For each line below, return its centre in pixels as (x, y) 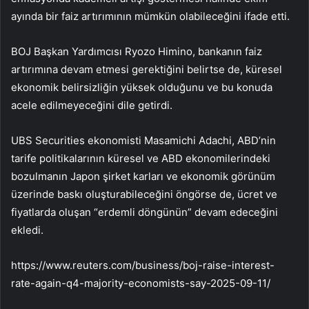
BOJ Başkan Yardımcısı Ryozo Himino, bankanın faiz (137, 52)
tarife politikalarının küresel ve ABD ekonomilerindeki (141, 159)
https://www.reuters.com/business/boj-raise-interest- (143, 266)
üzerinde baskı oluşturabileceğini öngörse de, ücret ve (144, 195)
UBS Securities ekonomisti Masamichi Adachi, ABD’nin (143, 141)
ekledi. (29, 230)
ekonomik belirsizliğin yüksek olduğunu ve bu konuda (142, 88)
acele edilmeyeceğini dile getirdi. (92, 106)
